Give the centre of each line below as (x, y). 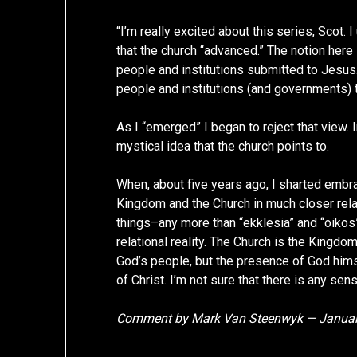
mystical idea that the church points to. (223, 147)
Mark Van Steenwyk (247, 319)
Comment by (154, 319)
